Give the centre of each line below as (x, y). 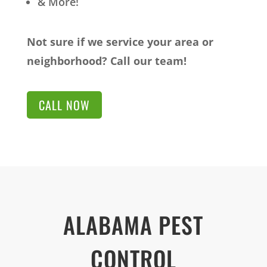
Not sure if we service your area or (120, 41)
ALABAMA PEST (133, 224)
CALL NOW (64, 105)
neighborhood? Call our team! (106, 60)
